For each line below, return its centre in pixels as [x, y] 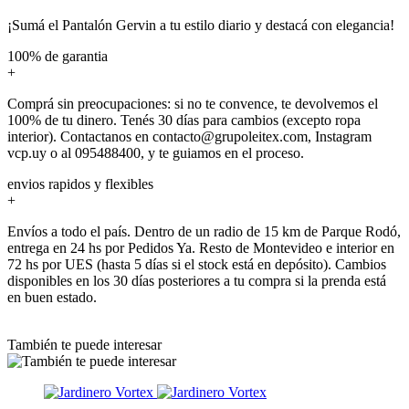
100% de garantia [58, 56]
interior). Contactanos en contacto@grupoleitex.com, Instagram [189, 136]
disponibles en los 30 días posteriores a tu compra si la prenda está [197, 280]
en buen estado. [52, 297]
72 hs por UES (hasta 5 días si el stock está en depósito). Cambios [197, 264]
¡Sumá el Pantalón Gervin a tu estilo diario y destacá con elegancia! [201, 25]
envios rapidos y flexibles [80, 184]
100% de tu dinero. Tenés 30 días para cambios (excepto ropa [184, 120]
